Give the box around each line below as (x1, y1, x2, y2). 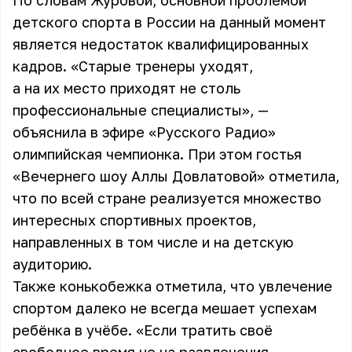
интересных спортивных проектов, (13, 211, 256, 229)
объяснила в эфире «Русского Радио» (13, 123, 276, 141)
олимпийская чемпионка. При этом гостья (13, 145, 302, 163)
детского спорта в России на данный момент (13, 13, 326, 31)
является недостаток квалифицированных (13, 35, 309, 53)
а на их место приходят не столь (13, 79, 240, 97)
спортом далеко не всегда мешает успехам (13, 299, 317, 317)
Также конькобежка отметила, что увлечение (13, 277, 332, 295)
